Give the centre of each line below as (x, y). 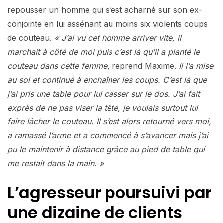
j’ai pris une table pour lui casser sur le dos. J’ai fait (104, 93)
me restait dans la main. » (56, 163)
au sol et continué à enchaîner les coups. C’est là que (107, 79)
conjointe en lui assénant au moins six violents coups (108, 24)
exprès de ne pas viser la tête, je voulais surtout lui (103, 107)
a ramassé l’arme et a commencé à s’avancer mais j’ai (108, 135)
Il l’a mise (195, 65)
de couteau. (31, 38)
